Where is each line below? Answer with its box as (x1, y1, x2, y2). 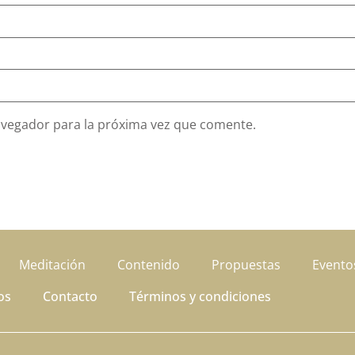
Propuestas (211, 256, 281, 274)
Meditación (18, 256, 86, 274)
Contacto (43, 288, 97, 306)
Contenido (116, 256, 180, 274)
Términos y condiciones (129, 288, 271, 306)
